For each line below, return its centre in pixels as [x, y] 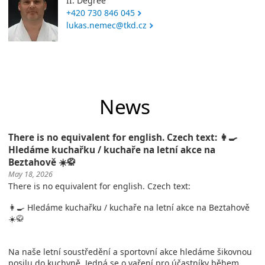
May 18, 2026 [30, 174]
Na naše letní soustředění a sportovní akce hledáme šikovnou [130, 251]
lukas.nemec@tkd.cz [106, 25]
